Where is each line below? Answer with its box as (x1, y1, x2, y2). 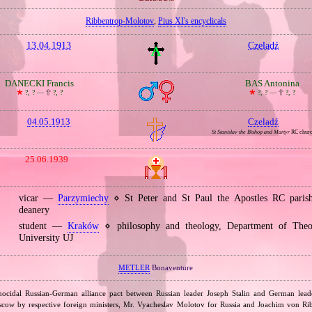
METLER (118, 263, 150, 272)
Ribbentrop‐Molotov (85, 16, 154, 26)
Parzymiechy (57, 193, 109, 204)
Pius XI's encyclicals (157, 16, 226, 26)
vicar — (18, 193, 58, 204)
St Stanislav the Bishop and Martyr (211, 128, 290, 135)
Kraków (68, 220, 100, 231)
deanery (18, 205, 49, 216)
